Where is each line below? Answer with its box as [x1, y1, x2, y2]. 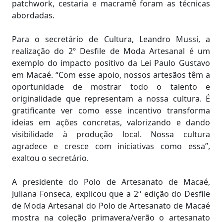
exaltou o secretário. [12, 152, 89, 164]
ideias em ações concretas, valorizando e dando [12, 116, 210, 128]
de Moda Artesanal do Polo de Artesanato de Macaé [12, 200, 210, 211]
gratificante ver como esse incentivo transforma [12, 105, 210, 116]
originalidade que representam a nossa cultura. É [12, 93, 210, 104]
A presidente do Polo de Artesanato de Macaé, [12, 176, 210, 187]
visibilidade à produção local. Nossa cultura [12, 128, 210, 140]
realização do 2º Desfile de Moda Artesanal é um [12, 45, 210, 56]
